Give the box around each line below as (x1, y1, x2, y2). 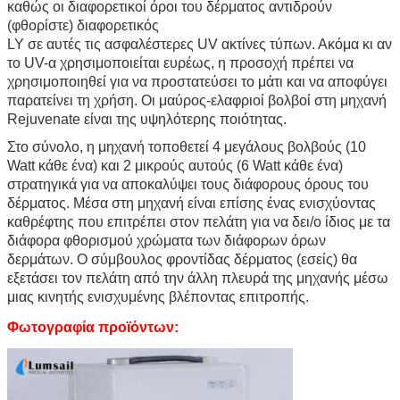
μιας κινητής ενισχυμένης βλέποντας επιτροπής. (7, 288, 309, 304)
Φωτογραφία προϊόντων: (7, 319, 179, 335)
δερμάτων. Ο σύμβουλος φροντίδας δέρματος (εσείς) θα (7, 251, 357, 267)
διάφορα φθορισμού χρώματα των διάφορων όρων (7, 232, 326, 248)
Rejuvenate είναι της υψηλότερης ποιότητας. (7, 111, 287, 127)
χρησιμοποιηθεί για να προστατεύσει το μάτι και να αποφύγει (7, 73, 387, 89)
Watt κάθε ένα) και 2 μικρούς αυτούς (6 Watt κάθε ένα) (7, 157, 343, 173)
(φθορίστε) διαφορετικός (7, 17, 159, 33)
